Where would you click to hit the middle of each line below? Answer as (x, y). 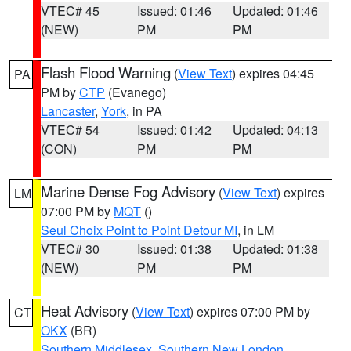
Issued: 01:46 (174, 11)
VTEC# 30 (70, 249)
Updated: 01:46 (276, 11)
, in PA (144, 111)
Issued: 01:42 (174, 130)
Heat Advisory (85, 310)
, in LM (256, 230)
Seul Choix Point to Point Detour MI (139, 230)
